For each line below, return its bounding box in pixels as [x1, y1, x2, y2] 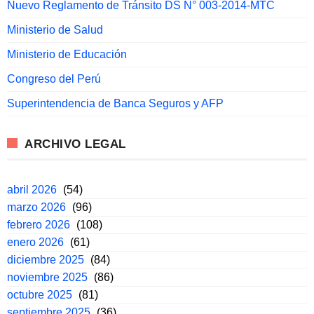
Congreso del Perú [7, 73, 101, 86]
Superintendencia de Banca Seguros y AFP [7, 97, 224, 110]
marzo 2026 [7, 201, 66, 214]
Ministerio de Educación [7, 48, 127, 61]
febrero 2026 [7, 219, 70, 231]
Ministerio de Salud [7, 24, 103, 36]
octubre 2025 [7, 289, 72, 301]
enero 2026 [7, 236, 64, 249]
